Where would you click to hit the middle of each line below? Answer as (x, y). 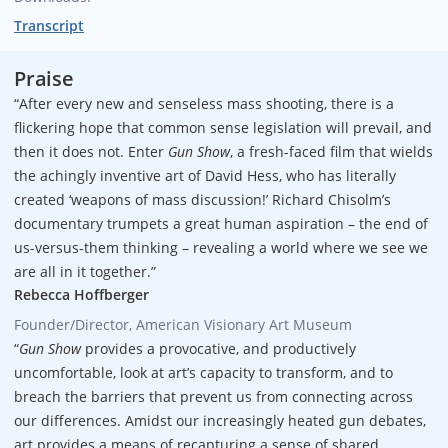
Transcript (49, 25)
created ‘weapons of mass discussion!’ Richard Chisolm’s (202, 199)
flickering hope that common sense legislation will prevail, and (223, 127)
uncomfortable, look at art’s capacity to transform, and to (203, 372)
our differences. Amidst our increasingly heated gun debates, (220, 420)
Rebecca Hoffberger (81, 294)
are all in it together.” (85, 271)
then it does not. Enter (91, 151)
